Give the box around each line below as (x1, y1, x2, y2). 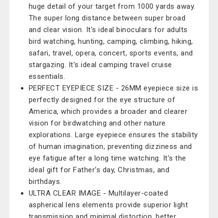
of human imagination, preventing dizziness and (28, 142, 192, 151)
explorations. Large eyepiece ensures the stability (28, 130, 198, 139)
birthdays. (28, 177, 62, 186)
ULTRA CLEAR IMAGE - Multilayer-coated (28, 189, 168, 198)
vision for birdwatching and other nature (28, 119, 166, 127)
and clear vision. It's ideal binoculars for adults (28, 25, 188, 34)
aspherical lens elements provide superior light (28, 200, 188, 209)
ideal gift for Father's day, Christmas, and (28, 165, 170, 174)
